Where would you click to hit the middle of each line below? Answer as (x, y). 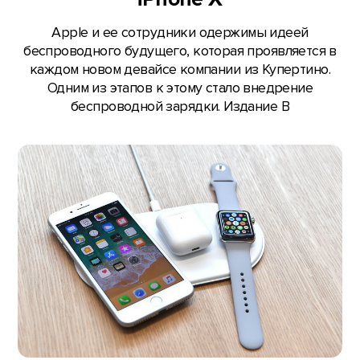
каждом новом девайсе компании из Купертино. (180, 70)
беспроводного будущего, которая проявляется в (180, 51)
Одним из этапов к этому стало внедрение (180, 88)
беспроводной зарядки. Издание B (180, 107)
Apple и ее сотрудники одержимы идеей (180, 33)
